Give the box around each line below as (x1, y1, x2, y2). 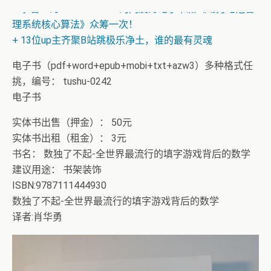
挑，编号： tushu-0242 (12, 76, 112, 87)
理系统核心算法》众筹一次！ (12, 19, 138, 30)
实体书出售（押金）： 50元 (12, 117, 132, 128)
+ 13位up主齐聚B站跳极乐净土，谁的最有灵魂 (12, 34, 212, 46)
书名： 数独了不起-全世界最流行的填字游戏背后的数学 (12, 148, 250, 160)
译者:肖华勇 (12, 211, 62, 223)
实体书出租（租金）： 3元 (12, 132, 126, 144)
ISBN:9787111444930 (12, 180, 106, 191)
